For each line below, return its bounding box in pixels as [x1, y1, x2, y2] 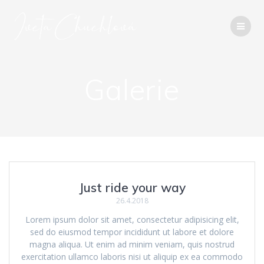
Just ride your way [78, 180, 186, 196]
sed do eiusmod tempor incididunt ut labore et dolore [30, 226, 234, 238]
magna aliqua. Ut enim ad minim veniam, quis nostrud [29, 239, 235, 250]
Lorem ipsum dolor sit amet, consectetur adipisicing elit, [25, 214, 239, 226]
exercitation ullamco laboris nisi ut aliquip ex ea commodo [21, 251, 243, 263]
